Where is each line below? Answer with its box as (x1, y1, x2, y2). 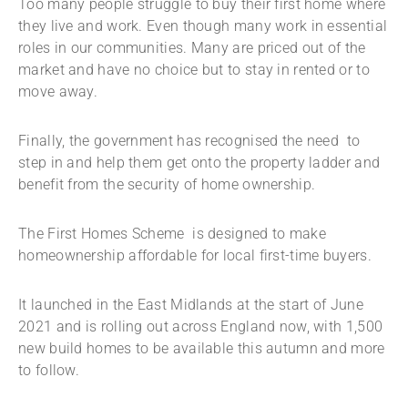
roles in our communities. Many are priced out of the (18, 39, 366, 57)
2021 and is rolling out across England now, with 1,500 (18, 318, 383, 336)
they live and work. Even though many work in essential (18, 17, 388, 36)
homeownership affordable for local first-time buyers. (18, 247, 372, 265)
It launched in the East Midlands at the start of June (18, 296, 363, 314)
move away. (18, 83, 102, 101)
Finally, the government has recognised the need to (18, 132, 361, 150)
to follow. (18, 362, 84, 380)
